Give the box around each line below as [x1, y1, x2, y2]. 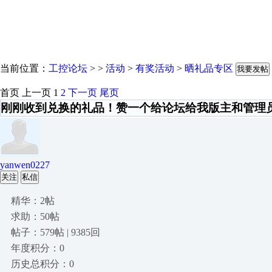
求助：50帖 [11, 211, 59, 222]
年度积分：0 [11, 243, 64, 253]
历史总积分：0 [11, 259, 74, 269]
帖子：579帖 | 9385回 [11, 227, 100, 237]
